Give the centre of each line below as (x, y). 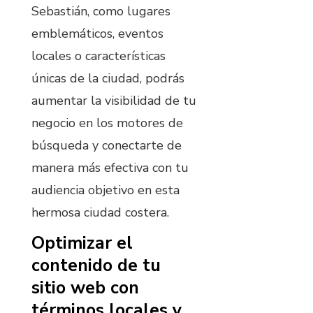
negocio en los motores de (107, 123)
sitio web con (85, 288)
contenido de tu (96, 266)
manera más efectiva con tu (110, 167)
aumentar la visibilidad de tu (114, 100)
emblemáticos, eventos (97, 33)
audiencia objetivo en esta (105, 190)
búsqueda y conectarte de (107, 145)
